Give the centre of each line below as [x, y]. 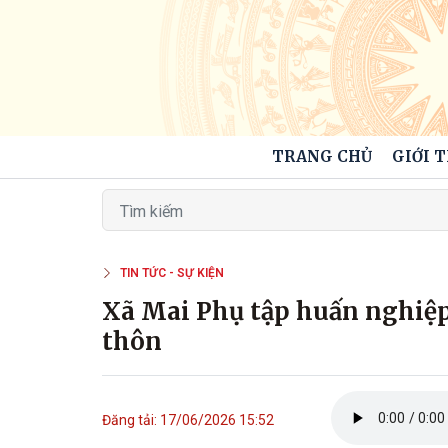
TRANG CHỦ [321, 156]
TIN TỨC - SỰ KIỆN [172, 273]
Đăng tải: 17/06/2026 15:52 [188, 420]
